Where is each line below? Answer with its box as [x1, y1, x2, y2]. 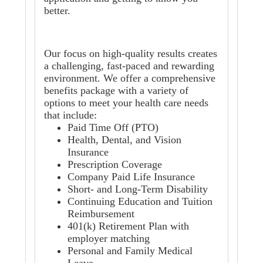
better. [44, 5, 76, 17]
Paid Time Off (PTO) [68, 122, 159, 134]
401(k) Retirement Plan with [68, 220, 189, 232]
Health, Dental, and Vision [68, 134, 181, 146]
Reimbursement [68, 208, 134, 220]
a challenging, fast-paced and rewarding [44, 60, 214, 72]
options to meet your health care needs [44, 97, 208, 109]
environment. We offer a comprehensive [44, 72, 215, 85]
